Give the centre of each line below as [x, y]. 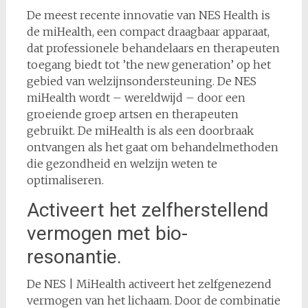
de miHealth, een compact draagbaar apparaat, [148, 31]
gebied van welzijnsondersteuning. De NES [141, 81]
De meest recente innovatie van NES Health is [148, 15]
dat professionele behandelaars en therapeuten [153, 48]
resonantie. [74, 256]
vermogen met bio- [107, 233]
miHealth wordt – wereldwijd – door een [136, 97]
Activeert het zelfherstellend [147, 210]
